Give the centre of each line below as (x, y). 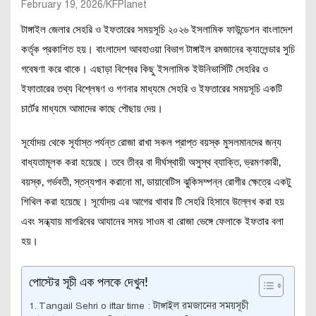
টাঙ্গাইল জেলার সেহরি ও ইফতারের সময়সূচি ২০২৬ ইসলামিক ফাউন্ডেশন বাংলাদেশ (157, 30)
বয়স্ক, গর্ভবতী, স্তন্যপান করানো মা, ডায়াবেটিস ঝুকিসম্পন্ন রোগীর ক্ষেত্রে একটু (156, 182)
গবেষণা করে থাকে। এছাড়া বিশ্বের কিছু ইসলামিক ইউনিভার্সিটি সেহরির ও (145, 69)
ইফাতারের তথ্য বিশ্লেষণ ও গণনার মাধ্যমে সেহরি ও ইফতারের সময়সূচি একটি (152, 89)
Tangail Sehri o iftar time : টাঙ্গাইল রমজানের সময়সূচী (143, 306)
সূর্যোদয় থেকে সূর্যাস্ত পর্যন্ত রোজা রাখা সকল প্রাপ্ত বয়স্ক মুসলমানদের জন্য (151, 143)
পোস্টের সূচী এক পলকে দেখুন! (89, 283)
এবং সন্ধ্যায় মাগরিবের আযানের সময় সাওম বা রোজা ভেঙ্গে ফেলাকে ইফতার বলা (152, 222)
